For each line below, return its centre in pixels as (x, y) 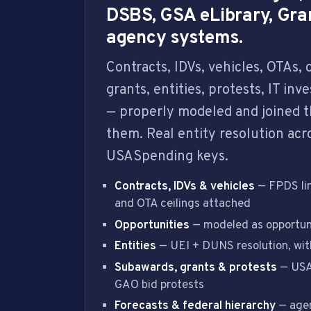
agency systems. (175, 39)
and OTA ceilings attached (183, 204)
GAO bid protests (159, 285)
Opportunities (152, 225)
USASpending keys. (167, 157)
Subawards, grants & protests (196, 268)
